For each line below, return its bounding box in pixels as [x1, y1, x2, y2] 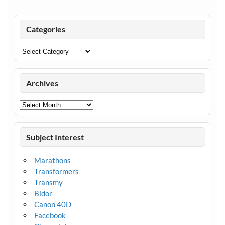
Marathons [34, 155, 71, 165]
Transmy [34, 177, 63, 187]
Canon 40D [34, 199, 71, 209]
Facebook [34, 210, 66, 220]
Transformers [34, 166, 79, 176]
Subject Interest [26, 132, 84, 142]
